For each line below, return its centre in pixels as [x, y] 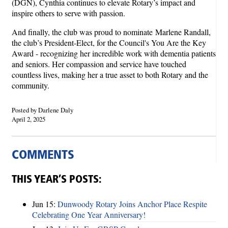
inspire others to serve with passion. [68, 13]
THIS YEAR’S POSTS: [56, 180]
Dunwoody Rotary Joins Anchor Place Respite [132, 204]
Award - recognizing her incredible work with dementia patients [114, 53]
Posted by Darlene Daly [42, 110]
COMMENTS [43, 155]
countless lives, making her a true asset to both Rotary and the [110, 75]
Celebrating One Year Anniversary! [89, 214]
